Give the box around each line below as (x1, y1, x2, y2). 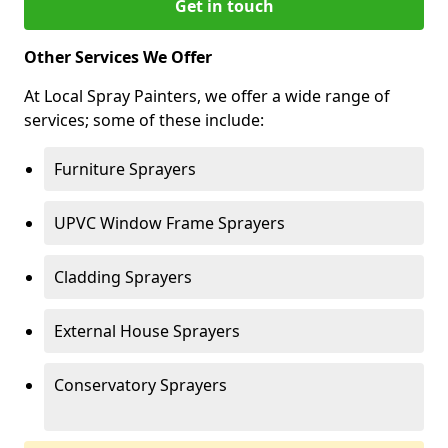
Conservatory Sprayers (54, 374, 227, 396)
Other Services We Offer (24, 46, 212, 68)
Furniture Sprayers (54, 158, 196, 180)
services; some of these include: (24, 109, 264, 131)
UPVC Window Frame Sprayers (54, 212, 285, 234)
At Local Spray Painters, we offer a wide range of (24, 85, 390, 107)
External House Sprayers (54, 320, 240, 342)
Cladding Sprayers (54, 266, 192, 288)
